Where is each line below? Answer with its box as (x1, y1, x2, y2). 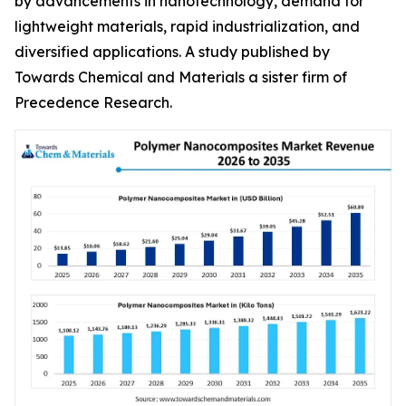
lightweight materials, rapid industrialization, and (14, 17, 360, 35)
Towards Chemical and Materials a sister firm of (14, 68, 347, 86)
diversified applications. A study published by (14, 43, 330, 61)
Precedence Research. (14, 93, 172, 111)
